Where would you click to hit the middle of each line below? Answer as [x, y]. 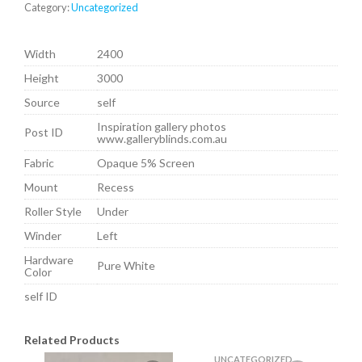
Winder [43, 236]
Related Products [72, 340]
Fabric [39, 163]
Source [42, 103]
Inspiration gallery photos [162, 127]
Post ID [44, 133]
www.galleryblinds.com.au [162, 139]
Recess [116, 187]
